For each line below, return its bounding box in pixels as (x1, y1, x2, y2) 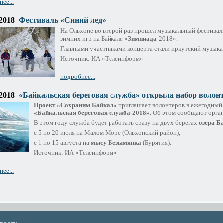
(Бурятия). (141, 139, 171, 147)
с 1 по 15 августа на (34, 139, 91, 147)
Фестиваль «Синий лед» (19, 15, 106, 24)
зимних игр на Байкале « (60, 34, 128, 42)
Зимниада (128, 34, 157, 42)
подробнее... (60, 72, 95, 80)
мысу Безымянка (91, 139, 141, 147)
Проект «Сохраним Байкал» (34, 101, 118, 109)
